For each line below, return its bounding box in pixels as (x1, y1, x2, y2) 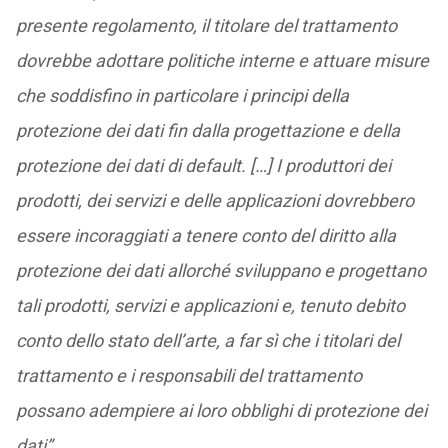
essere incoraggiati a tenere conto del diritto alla (15, 225, 396, 246)
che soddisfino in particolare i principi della (15, 85, 349, 106)
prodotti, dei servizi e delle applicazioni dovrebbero (15, 190, 414, 211)
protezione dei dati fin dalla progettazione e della (15, 120, 400, 141)
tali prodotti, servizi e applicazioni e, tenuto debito (15, 295, 405, 316)
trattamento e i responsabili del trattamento (15, 365, 362, 386)
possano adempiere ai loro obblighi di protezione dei (15, 400, 427, 421)
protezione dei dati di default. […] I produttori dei (15, 155, 391, 176)
